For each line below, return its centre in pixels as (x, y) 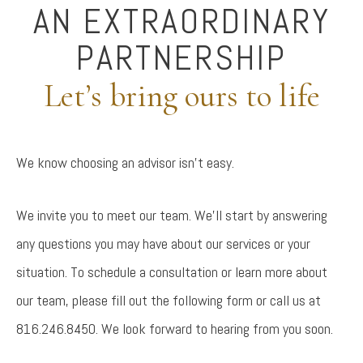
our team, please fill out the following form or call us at (169, 300)
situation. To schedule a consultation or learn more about (172, 272)
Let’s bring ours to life (181, 96)
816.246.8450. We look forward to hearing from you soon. (175, 329)
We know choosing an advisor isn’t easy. (125, 162)
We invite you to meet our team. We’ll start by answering (172, 215)
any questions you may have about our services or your (163, 243)
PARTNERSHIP (181, 58)
